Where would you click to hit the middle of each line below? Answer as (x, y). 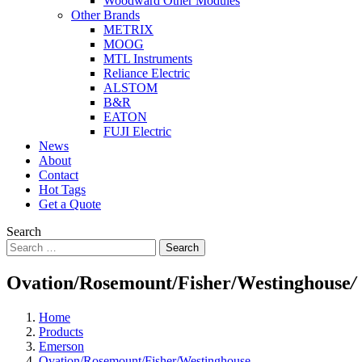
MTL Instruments (148, 59)
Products (61, 331)
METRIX (128, 29)
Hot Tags (62, 189)
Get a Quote (70, 204)
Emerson (61, 346)
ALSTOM (130, 88)
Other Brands (105, 15)
